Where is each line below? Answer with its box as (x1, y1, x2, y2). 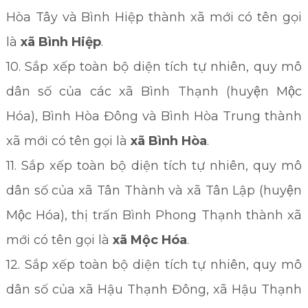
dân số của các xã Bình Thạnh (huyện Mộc (5, 84, 302, 99)
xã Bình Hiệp (20, 34, 101, 49)
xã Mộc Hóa (112, 232, 187, 247)
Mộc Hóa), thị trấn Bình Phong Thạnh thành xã (5, 208, 302, 223)
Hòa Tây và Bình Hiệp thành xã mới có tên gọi (5, 10, 302, 25)
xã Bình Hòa (130, 133, 207, 148)
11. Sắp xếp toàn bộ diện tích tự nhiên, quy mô (5, 158, 302, 173)
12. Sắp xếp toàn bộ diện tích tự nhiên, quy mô (5, 257, 302, 272)
